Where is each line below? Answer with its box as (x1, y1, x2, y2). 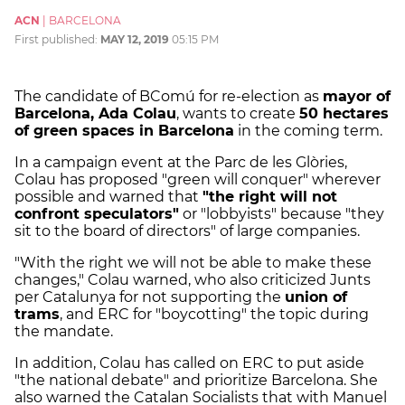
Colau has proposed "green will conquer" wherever (14, 171, 381, 189)
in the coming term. (234, 122, 382, 140)
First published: (14, 33, 100, 47)
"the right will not (202, 188, 337, 206)
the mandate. (14, 323, 113, 341)
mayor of (323, 88, 391, 106)
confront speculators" (14, 205, 179, 223)
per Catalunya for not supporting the (14, 288, 285, 306)
